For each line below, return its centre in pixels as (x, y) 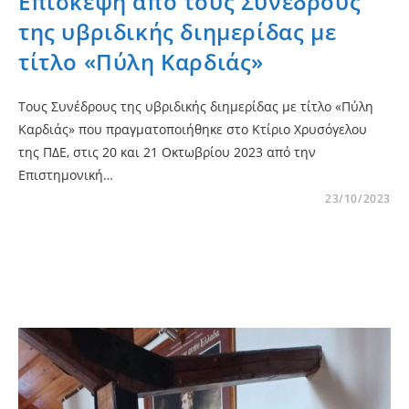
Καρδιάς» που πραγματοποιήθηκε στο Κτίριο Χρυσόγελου (193, 129)
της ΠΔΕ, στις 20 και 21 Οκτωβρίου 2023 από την (167, 152)
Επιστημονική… (66, 174)
